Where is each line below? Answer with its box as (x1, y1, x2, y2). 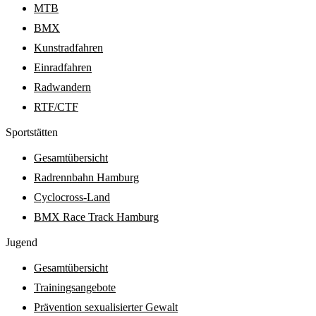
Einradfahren (34, 61, 92, 74)
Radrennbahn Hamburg (34, 171, 139, 184)
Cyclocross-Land (34, 191, 110, 204)
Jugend (6, 236, 37, 249)
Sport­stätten (6, 126, 58, 139)
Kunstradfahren (34, 42, 103, 54)
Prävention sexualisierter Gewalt (34, 301, 178, 314)
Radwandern (34, 81, 91, 94)
